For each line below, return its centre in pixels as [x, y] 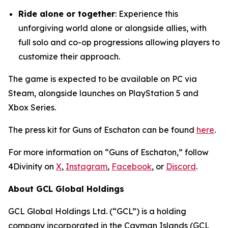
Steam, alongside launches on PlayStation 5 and [103, 93]
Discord [181, 167]
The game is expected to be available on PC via [103, 79]
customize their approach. [69, 57]
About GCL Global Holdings [66, 189]
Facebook [132, 167]
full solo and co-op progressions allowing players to [119, 42]
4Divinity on [32, 167]
